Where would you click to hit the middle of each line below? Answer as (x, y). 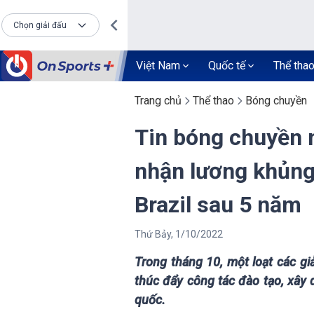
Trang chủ (158, 101)
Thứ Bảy (153, 234)
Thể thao (213, 101)
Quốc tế (227, 66)
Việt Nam (158, 66)
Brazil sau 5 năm (218, 205)
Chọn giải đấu (40, 25)
